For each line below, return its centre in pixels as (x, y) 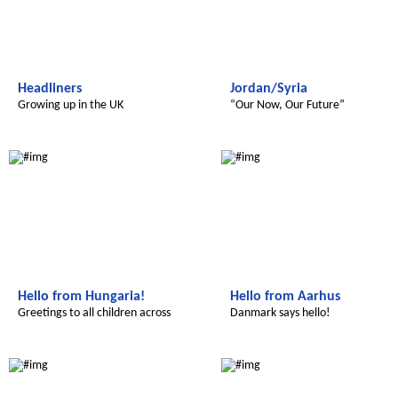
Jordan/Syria (269, 89)
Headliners (50, 89)
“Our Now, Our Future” (287, 105)
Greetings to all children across (94, 313)
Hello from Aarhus (285, 297)
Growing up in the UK (71, 105)
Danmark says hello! (280, 313)
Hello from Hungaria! (81, 297)
